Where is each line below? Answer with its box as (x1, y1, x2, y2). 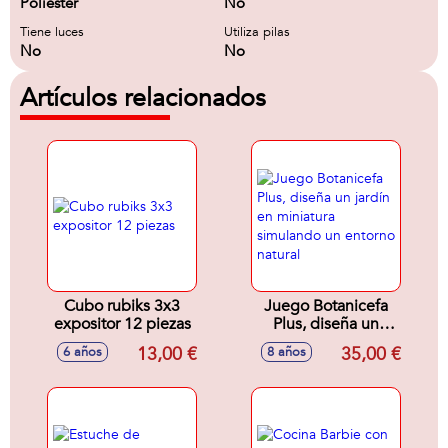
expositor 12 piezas (53, 313, 191, 335)
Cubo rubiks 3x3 (64, 295, 180, 317)
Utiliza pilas (224, 23, 290, 41)
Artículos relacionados (20, 81, 266, 115)
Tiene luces (20, 23, 84, 41)
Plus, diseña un (273, 313, 379, 335)
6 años (63, 343, 102, 361)
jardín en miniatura (260, 331, 392, 353)
